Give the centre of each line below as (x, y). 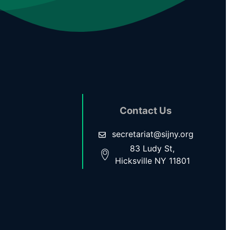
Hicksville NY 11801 (152, 160)
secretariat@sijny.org (152, 134)
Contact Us (146, 111)
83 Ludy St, (152, 148)
